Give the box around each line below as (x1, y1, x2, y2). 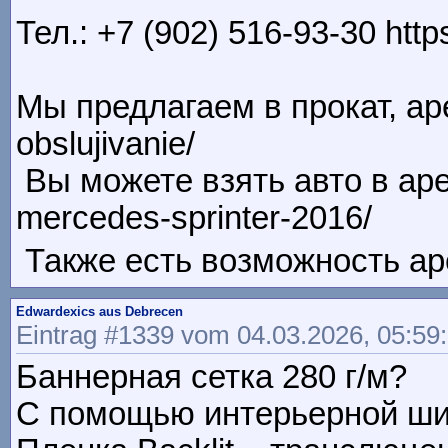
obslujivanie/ (16, 126, 195, 163)
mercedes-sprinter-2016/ (16, 200, 372, 237)
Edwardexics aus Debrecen (16, 304, 183, 320)
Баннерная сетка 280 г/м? (16, 359, 407, 396)
